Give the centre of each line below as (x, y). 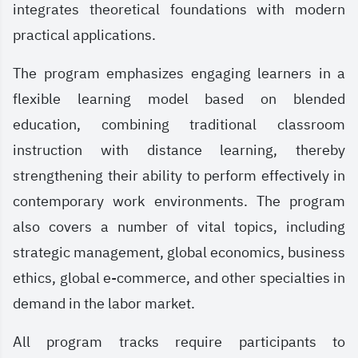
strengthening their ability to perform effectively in (179, 176)
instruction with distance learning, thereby (179, 150)
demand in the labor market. (104, 304)
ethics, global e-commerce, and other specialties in (179, 278)
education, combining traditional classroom (179, 125)
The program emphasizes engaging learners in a (179, 74)
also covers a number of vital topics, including (179, 227)
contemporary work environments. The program (179, 201)
